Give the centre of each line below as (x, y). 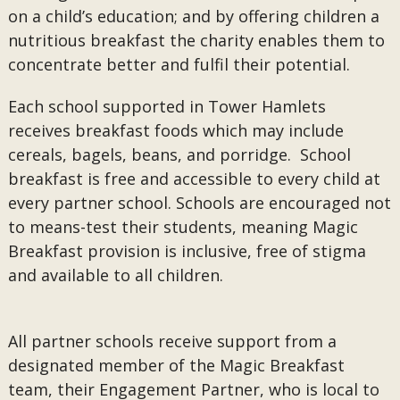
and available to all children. (115, 275)
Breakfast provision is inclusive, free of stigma (187, 251)
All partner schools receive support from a (172, 341)
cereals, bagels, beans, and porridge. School (179, 154)
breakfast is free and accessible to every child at (194, 179)
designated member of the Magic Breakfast (176, 365)
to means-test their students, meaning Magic (183, 227)
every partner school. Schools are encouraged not (199, 203)
